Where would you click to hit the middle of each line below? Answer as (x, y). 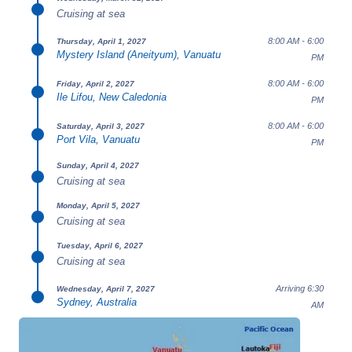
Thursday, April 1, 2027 (101, 41)
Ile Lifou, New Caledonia (112, 97)
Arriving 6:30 (300, 288)
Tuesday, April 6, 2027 (100, 246)
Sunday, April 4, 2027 (98, 165)
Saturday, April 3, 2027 (101, 126)
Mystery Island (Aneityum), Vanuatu (139, 54)
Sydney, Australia (97, 302)
